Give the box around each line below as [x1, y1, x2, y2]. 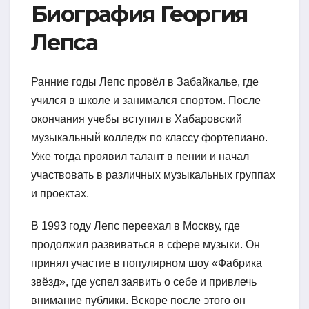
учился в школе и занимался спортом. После [31, 94, 261, 106]
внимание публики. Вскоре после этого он [31, 294, 246, 306]
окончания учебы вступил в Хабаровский [31, 112, 242, 125]
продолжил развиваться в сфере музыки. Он [31, 238, 260, 250]
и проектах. [31, 187, 89, 199]
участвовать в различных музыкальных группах [31, 168, 275, 181]
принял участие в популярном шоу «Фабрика [31, 257, 262, 269]
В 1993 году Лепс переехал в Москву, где [31, 219, 240, 232]
